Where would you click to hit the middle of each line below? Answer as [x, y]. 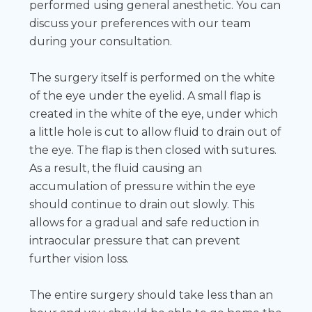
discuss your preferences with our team [140, 23]
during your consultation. [101, 41]
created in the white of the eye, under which [154, 114]
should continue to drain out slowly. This [142, 204]
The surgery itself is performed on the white [153, 77]
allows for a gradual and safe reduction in [145, 222]
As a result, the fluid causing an [116, 168]
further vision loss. [79, 258]
